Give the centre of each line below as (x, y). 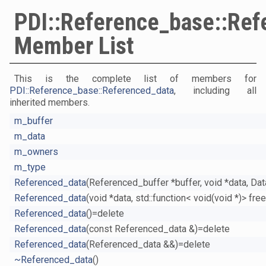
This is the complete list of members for (135, 79)
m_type (30, 167)
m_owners (36, 152)
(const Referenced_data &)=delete (158, 229)
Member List (74, 46)
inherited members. (50, 103)
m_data (30, 137)
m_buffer (34, 121)
